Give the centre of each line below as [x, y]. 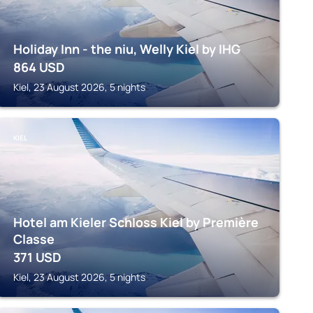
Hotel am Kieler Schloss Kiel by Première [136, 222]
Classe [34, 239]
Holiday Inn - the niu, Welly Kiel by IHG [126, 49]
